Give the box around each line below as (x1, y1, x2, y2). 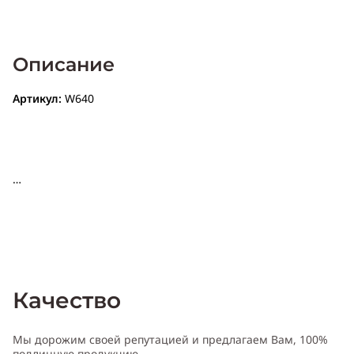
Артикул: (13, 91, 62, 107)
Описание (13, 53, 115, 77)
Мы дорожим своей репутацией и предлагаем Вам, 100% (13, 332, 328, 348)
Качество (13, 287, 121, 314)
